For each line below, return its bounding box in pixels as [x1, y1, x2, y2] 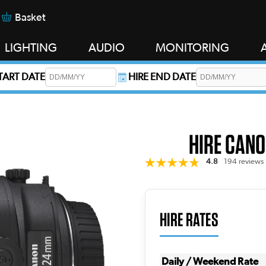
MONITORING [156, 42, 230, 54]
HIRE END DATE [128, 72, 196, 82]
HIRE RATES [160, 207, 218, 231]
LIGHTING [5, 42, 58, 54]
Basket [15, 12, 46, 23]
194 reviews [223, 158, 264, 166]
